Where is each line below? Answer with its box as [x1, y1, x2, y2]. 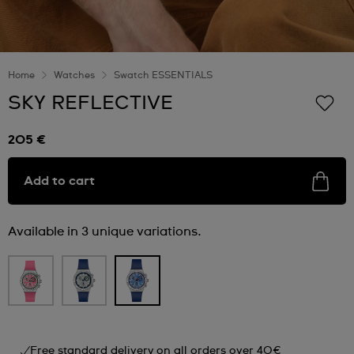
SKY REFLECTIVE [8, 94, 173, 113]
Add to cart [24, 175, 95, 187]
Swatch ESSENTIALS [114, 71, 213, 81]
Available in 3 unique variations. [8, 225, 201, 238]
